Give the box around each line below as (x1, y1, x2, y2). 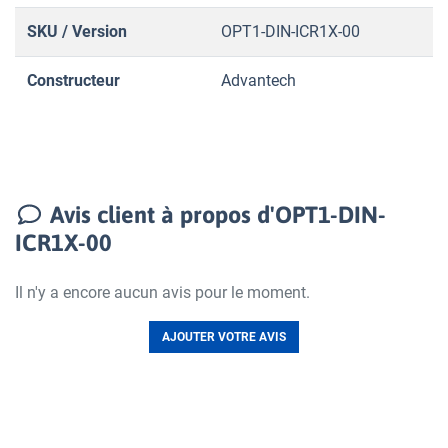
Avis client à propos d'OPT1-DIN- (44, 201, 387, 229)
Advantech (221, 71, 296, 91)
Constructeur (27, 71, 120, 91)
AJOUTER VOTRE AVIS (162, 330, 286, 345)
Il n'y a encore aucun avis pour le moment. (15, 283, 310, 303)
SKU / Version (27, 22, 127, 42)
